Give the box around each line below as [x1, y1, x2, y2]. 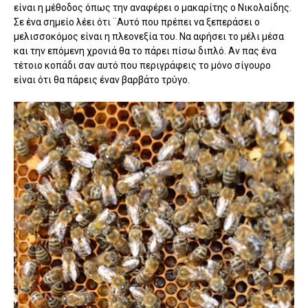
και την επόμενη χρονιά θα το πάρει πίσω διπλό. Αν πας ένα [14, 45, 276, 56]
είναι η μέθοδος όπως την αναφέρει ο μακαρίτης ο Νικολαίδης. [14, 1, 291, 13]
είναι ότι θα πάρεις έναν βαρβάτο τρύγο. [14, 74, 190, 85]
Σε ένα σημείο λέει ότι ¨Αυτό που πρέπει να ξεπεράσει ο [14, 16, 260, 27]
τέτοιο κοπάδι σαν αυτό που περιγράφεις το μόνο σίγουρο [14, 59, 271, 71]
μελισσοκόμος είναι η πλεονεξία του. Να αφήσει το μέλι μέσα [14, 30, 284, 42]
